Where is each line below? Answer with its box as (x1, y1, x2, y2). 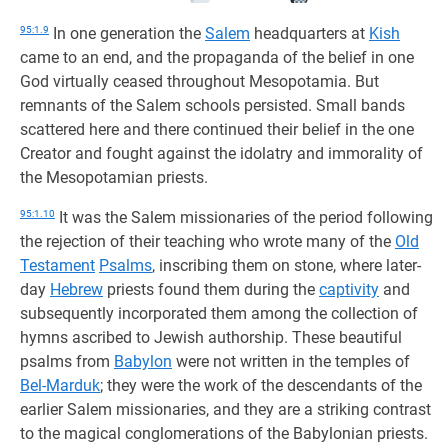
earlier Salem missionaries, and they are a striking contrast (20, 400, 431, 419)
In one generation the (49, 24, 205, 43)
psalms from (20, 352, 114, 371)
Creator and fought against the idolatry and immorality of (20, 144, 423, 163)
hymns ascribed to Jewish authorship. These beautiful (20, 328, 402, 347)
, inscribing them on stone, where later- (152, 256, 421, 275)
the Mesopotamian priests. (20, 168, 208, 187)
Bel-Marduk (20, 376, 100, 395)
